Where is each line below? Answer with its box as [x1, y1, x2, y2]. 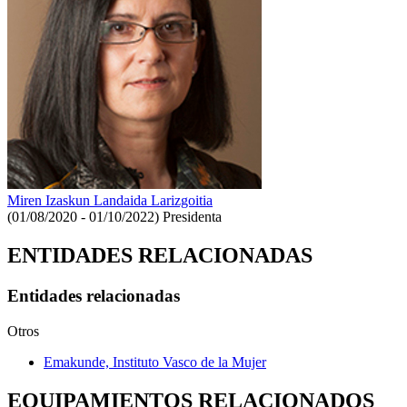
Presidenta [163, 209, 222, 225]
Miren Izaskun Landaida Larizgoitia [7, 193, 213, 209]
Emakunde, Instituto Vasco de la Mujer [44, 353, 266, 370]
